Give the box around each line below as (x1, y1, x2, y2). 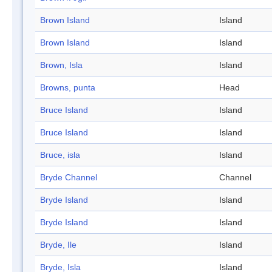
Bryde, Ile (40, 240, 76, 250)
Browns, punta (40, 83, 95, 93)
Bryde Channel (40, 172, 97, 183)
